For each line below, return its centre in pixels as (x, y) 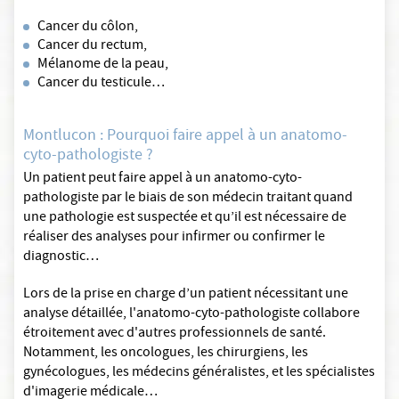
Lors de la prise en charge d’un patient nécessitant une (186, 295)
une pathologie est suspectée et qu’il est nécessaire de (185, 218)
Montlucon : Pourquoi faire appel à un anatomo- (185, 137)
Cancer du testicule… (101, 84)
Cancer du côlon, (88, 28)
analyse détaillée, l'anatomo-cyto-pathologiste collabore (191, 314)
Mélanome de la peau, (103, 65)
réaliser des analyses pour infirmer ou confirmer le (174, 238)
